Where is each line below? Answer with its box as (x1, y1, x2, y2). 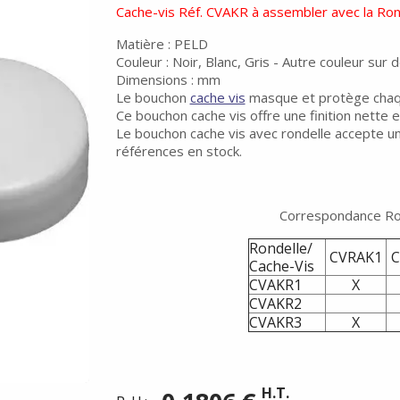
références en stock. (115, 142, 242, 160)
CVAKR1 (248, 275, 302, 295)
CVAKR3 (248, 312, 302, 332)
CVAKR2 (248, 294, 302, 313)
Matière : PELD (115, 35, 208, 53)
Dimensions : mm (115, 71, 221, 88)
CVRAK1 (329, 247, 382, 267)
